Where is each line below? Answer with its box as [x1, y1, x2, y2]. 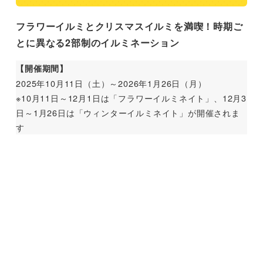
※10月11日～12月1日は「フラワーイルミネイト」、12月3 [16, 92, 247, 104]
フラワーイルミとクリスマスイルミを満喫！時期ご [16, 19, 243, 33]
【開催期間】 [16, 62, 68, 75]
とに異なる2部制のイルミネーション [16, 36, 180, 50]
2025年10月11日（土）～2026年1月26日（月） [16, 77, 207, 90]
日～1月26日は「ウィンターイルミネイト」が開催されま [16, 106, 240, 119]
